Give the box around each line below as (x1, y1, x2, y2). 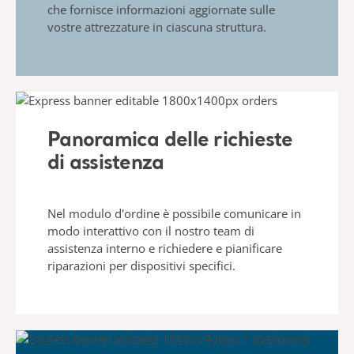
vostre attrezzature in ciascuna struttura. (47, 19, 266, 35)
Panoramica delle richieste (47, 131, 293, 151)
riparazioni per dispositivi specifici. (47, 258, 235, 273)
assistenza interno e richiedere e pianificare (47, 240, 282, 256)
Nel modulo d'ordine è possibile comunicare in (47, 205, 301, 221)
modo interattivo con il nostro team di (47, 223, 254, 239)
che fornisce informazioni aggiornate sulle (47, 2, 275, 17)
